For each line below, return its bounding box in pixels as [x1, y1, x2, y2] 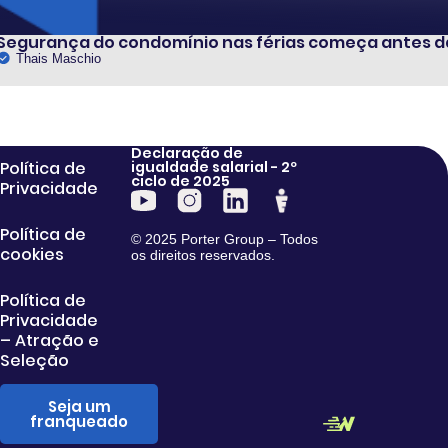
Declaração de [131, 142, 244, 163]
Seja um [47, 395, 111, 417]
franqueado [30, 410, 128, 432]
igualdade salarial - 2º [131, 156, 298, 177]
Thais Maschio [16, 50, 101, 66]
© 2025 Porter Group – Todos [131, 230, 319, 247]
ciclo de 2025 [131, 170, 231, 191]
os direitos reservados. [131, 246, 276, 263]
